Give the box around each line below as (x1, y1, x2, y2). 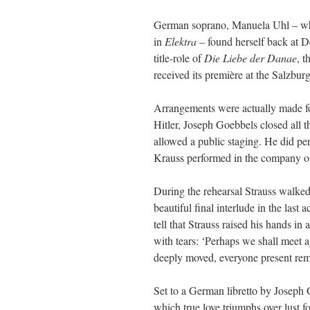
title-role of (154, 51, 204, 65)
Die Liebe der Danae (204, 51, 297, 65)
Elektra (165, 34, 197, 48)
